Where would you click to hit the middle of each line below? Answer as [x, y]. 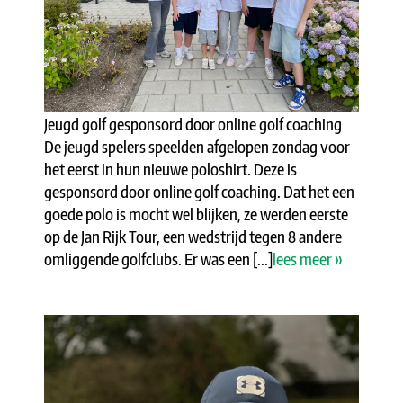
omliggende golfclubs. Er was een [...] [158, 258]
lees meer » [308, 258]
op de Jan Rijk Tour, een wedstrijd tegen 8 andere [193, 236]
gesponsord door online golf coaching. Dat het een [199, 191]
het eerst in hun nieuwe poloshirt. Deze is [170, 168]
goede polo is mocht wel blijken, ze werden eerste [196, 213]
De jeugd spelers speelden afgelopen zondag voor [197, 146]
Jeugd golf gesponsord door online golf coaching [196, 123]
